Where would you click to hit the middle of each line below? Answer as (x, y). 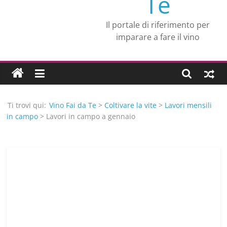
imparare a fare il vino (158, 37)
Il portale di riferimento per (158, 25)
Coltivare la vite (131, 105)
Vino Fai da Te (73, 105)
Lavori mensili (188, 105)
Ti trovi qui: (27, 105)
